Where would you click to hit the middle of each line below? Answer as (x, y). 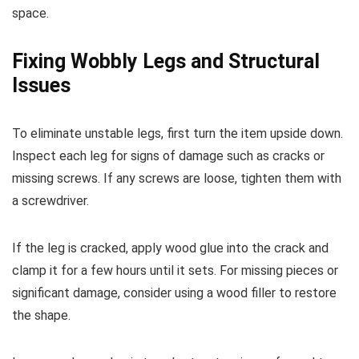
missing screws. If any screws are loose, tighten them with (177, 178)
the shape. (41, 315)
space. (30, 13)
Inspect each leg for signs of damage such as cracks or (168, 156)
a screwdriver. (50, 201)
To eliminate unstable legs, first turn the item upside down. (177, 133)
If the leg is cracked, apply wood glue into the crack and (170, 248)
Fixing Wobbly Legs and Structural (166, 61)
